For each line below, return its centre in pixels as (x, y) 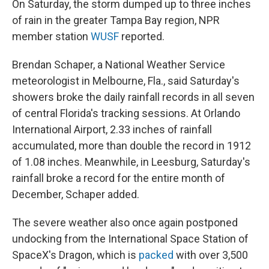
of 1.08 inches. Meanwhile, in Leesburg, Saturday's (131, 162)
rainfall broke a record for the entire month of (119, 178)
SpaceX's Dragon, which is (75, 255)
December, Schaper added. (76, 194)
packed (157, 255)
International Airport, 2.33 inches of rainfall (112, 129)
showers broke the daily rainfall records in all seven (133, 97)
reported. (142, 36)
